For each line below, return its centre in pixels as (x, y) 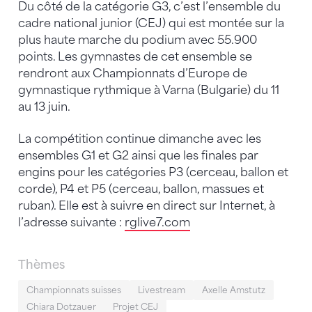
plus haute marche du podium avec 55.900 (138, 40)
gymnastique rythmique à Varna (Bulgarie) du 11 (149, 91)
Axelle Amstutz (234, 290)
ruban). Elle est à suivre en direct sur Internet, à (147, 206)
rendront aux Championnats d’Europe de (133, 74)
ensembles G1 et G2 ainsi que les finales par (138, 156)
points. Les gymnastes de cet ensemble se (135, 57)
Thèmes (41, 264)
